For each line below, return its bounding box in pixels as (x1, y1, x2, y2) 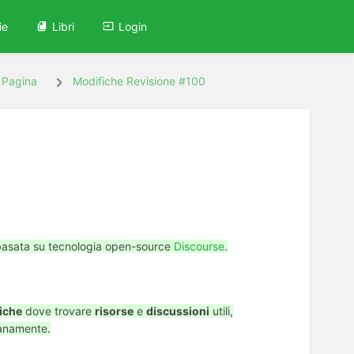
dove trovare (22, 304, 95, 318)
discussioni (146, 304, 209, 318)
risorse (95, 304, 134, 318)
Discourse (174, 239, 224, 253)
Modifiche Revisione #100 (73, 74, 206, 88)
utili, (209, 304, 233, 318)
